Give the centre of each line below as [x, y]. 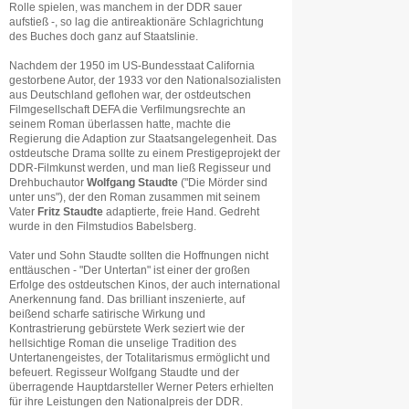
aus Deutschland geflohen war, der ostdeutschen [130, 95]
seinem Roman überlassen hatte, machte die [120, 124]
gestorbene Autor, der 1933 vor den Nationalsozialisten [145, 80]
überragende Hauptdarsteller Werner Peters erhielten [142, 387]
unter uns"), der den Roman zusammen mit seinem [135, 197]
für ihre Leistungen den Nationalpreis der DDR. [126, 402]
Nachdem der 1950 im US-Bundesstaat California [132, 66]
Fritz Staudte [70, 212]
